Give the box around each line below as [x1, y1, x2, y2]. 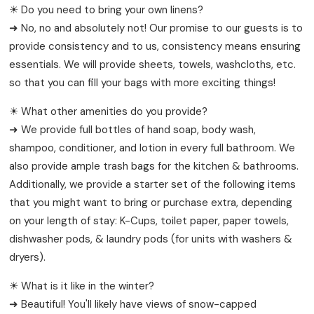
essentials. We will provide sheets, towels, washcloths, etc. [9, 57, 296, 71]
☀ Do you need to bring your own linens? [9, 2, 204, 17]
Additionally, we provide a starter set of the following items [9, 177, 296, 191]
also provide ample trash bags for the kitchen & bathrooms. [9, 158, 299, 173]
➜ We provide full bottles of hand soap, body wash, [9, 122, 257, 137]
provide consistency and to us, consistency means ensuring [9, 39, 301, 53]
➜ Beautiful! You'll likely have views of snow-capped [9, 296, 257, 311]
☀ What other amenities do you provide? [9, 104, 208, 118]
